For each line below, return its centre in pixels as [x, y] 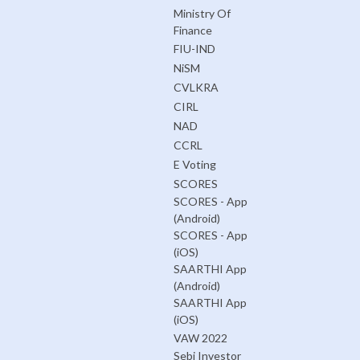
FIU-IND [194, 48]
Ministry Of [202, 14]
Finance [192, 31]
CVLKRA [196, 87]
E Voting [194, 164]
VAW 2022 [200, 337]
